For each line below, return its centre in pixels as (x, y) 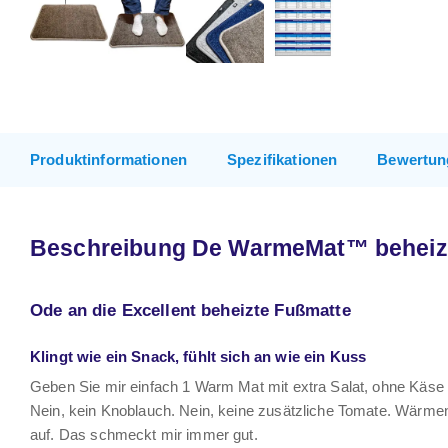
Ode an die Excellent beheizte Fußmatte (190, 310)
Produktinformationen (108, 159)
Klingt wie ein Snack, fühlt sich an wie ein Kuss (198, 356)
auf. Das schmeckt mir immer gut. (144, 434)
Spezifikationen (282, 159)
